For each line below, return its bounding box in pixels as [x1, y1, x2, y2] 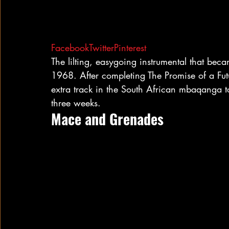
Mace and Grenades [51, 108, 164, 129]
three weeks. [51, 97, 101, 109]
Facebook [51, 41, 89, 54]
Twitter [89, 41, 114, 54]
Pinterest [114, 41, 146, 54]
